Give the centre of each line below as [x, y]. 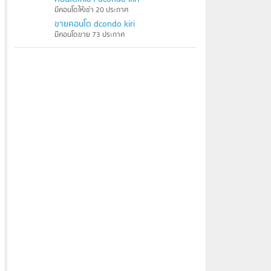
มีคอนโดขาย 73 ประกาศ [90, 34]
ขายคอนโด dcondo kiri [95, 24]
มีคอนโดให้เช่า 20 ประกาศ [91, 9]
